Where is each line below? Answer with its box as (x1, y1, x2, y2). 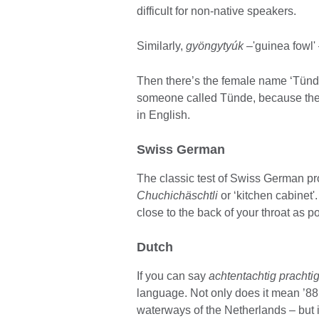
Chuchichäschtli (137, 189, 218, 202)
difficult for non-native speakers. (137, 5, 296, 18)
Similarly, (137, 40, 186, 53)
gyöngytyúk (186, 40, 244, 53)
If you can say (137, 270, 209, 283)
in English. (137, 109, 190, 122)
